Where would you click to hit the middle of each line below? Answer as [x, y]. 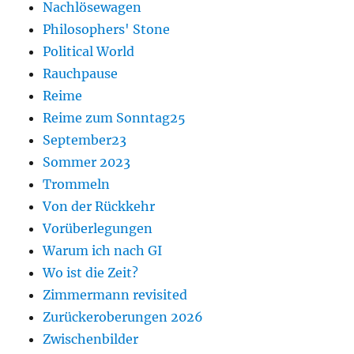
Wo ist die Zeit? [91, 273]
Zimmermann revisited [115, 295]
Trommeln [77, 185]
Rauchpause [81, 74]
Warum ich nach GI [103, 251]
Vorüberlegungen [98, 229]
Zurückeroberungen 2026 [123, 317]
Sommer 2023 [87, 162]
